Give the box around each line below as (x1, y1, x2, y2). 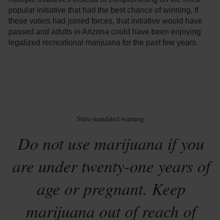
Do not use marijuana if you (18, 132, 205, 155)
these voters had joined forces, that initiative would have (8, 17, 203, 26)
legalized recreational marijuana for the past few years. (8, 38, 198, 47)
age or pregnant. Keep (36, 177, 186, 200)
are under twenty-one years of (12, 155, 210, 177)
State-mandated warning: (76, 114, 146, 124)
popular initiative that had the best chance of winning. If (8, 6, 199, 15)
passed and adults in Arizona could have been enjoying (8, 27, 201, 36)
